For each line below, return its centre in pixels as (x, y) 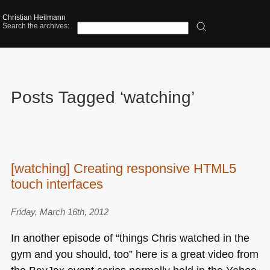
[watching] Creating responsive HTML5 (123, 168)
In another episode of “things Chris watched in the (130, 237)
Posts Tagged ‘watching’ (102, 98)
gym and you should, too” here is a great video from (134, 254)
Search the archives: (36, 26)
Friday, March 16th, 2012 (59, 212)
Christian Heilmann (34, 18)
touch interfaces (57, 184)
